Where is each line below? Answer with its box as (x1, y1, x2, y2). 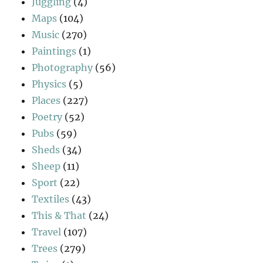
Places (32, 95, 61, 107)
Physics (32, 78, 67, 90)
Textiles (32, 193, 70, 205)
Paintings (32, 45, 77, 58)
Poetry (32, 111, 63, 123)
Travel (32, 226, 62, 238)
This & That (32, 210, 87, 222)
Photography (32, 62, 93, 74)
